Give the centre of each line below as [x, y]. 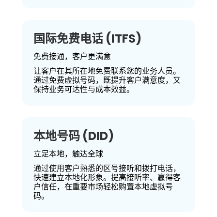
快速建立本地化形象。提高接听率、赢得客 [107, 178]
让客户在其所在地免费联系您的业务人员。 [107, 71]
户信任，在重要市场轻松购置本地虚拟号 [103, 187]
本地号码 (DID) [73, 136]
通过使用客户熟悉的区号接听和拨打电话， [107, 168]
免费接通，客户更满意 [72, 56]
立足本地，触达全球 [68, 154]
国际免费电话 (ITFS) [87, 39]
